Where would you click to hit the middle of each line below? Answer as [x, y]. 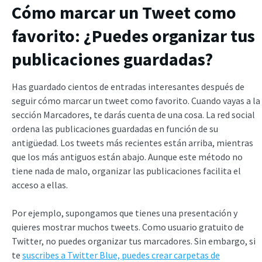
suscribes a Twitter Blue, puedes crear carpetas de [121, 255]
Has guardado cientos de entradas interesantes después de [128, 86]
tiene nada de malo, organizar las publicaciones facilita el [126, 170]
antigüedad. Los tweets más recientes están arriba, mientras [132, 142]
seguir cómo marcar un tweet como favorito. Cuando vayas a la [136, 100]
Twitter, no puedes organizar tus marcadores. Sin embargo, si [134, 241]
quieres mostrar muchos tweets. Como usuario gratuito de [128, 227]
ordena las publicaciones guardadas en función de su [115, 128]
